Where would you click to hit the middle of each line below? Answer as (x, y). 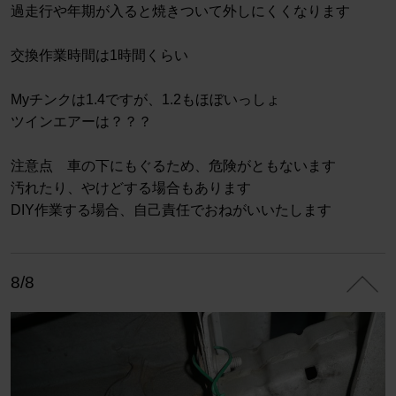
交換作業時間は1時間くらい (99, 56)
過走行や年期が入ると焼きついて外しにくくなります (180, 11)
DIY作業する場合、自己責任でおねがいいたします (171, 210)
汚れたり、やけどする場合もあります (131, 188)
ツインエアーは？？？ (81, 122)
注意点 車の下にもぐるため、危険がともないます (173, 166)
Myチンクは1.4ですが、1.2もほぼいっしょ (145, 100)
